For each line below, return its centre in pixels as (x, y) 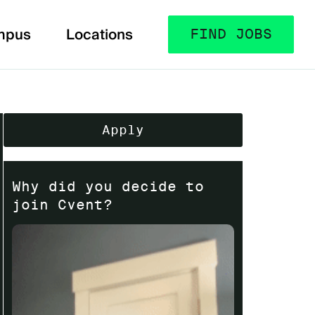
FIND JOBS (231, 34)
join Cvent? (63, 205)
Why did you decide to (108, 187)
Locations (99, 34)
